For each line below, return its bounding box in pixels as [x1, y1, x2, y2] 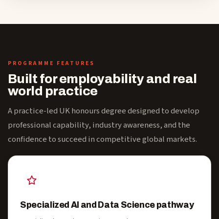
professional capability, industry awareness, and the [8, 119, 190, 131]
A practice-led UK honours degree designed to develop [8, 105, 199, 117]
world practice [8, 85, 98, 98]
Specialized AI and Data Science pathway [20, 200, 194, 210]
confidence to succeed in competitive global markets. [8, 133, 197, 145]
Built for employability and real [8, 72, 197, 86]
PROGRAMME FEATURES [8, 59, 95, 67]
